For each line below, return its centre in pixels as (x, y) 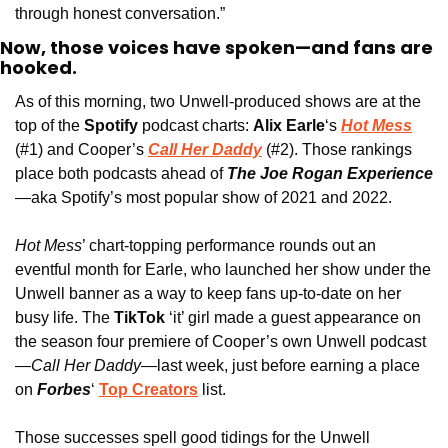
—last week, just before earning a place (280, 366)
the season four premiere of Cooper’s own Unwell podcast (220, 342)
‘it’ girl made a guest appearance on (293, 318)
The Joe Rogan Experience (330, 174)
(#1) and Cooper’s (81, 150)
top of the (47, 126)
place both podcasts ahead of (119, 174)
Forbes (64, 390)
